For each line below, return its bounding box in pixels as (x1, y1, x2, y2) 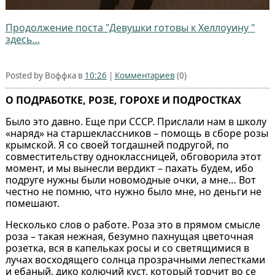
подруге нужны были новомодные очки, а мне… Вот (5, 173, 256, 187)
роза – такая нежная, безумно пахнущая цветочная (5, 230, 254, 244)
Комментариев (114, 70, 175, 82)
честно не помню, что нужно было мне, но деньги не (5, 185, 261, 199)
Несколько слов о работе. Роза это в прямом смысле (5, 218, 260, 232)
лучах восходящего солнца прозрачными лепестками (5, 253, 265, 267)
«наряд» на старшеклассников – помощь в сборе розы (5, 126, 268, 141)
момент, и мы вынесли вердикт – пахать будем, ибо (5, 161, 254, 176)
